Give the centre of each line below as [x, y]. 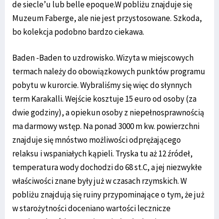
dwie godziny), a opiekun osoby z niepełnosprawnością [108, 112]
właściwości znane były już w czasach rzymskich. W [99, 181]
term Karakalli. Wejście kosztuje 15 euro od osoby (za [104, 99]
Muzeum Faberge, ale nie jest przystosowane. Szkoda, [107, 18]
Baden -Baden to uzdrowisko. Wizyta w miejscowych [103, 57]
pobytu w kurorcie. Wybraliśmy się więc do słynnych [102, 85]
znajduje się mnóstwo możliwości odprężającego [97, 140]
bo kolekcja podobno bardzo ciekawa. [78, 32]
